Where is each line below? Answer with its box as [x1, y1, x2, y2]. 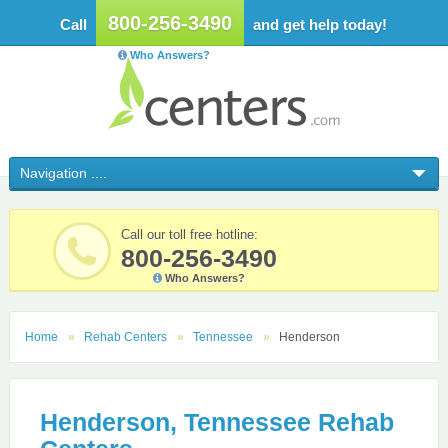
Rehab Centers [83, 330, 167, 344]
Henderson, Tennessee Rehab [39, 408, 394, 436]
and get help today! [249, 16, 388, 33]
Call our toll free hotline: [120, 227, 258, 242]
